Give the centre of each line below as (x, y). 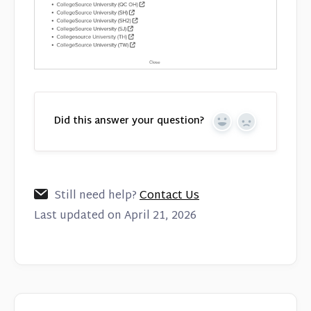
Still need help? (97, 196)
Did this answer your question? (129, 121)
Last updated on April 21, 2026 (115, 216)
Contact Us (169, 196)
